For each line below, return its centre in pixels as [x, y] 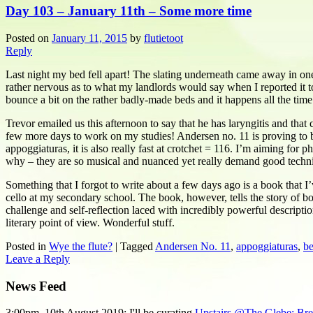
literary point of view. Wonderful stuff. [90, 222]
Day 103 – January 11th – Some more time [129, 11]
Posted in [26, 246]
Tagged [137, 246]
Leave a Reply [38, 259]
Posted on [29, 38]
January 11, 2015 [89, 38]
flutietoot [163, 38]
